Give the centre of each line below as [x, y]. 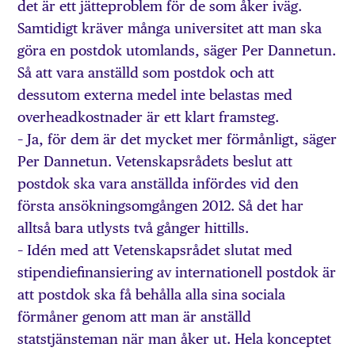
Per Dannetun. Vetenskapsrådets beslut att [155, 161]
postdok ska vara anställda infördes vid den [158, 183]
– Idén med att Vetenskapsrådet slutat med [155, 250]
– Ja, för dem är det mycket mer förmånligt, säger [177, 139]
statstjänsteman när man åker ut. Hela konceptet [175, 338]
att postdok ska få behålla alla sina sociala [152, 294]
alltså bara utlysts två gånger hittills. [134, 227]
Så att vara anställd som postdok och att [146, 72]
